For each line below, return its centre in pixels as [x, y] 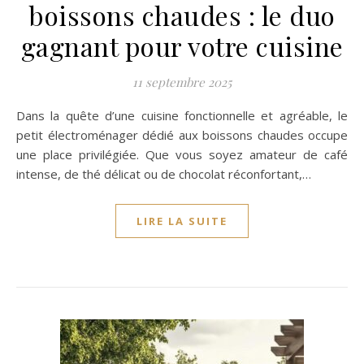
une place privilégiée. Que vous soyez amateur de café [182, 154]
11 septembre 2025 [182, 82]
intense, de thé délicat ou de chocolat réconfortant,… [164, 174]
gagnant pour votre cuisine [182, 46]
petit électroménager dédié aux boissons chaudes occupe [182, 135]
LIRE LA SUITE [182, 221]
